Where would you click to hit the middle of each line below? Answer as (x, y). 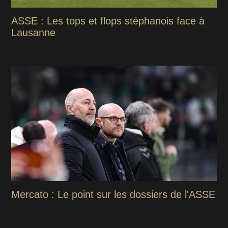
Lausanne (34, 32)
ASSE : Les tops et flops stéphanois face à (108, 21)
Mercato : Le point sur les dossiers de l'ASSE (113, 195)
